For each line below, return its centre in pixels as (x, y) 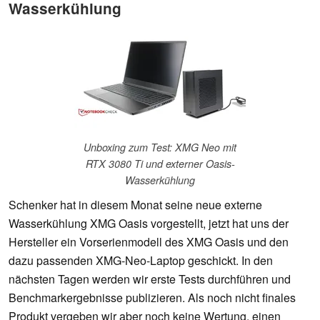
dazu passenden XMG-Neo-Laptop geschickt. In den (141, 261)
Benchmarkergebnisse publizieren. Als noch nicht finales (152, 298)
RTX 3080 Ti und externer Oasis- (160, 164)
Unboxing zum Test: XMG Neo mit (160, 147)
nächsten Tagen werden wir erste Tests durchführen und (150, 279)
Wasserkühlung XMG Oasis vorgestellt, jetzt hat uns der (149, 224)
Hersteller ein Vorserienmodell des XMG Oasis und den (149, 242)
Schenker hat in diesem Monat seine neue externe (135, 205)
